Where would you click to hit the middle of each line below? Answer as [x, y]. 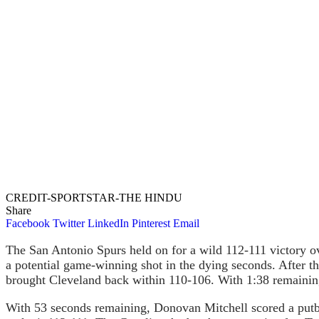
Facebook [28, 223]
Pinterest [151, 223]
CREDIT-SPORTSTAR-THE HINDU [94, 197]
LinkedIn [108, 223]
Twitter [69, 223]
